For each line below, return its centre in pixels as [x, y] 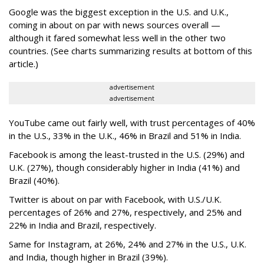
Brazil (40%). [35, 181]
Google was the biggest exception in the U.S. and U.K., [119, 12]
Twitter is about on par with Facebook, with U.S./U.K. [115, 199]
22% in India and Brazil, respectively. [84, 225]
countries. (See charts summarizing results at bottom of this [131, 51]
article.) [25, 64]
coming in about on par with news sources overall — [115, 25]
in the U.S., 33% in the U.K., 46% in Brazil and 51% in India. [126, 136]
